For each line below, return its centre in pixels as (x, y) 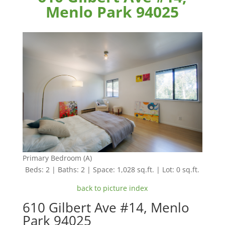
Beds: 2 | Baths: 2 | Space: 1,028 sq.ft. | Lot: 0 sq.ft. (113, 169)
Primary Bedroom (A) (57, 158)
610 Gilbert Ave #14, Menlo (106, 207)
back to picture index (113, 188)
